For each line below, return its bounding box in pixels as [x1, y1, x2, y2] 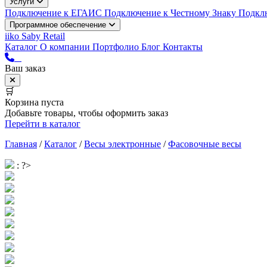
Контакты [163, 41, 203, 52]
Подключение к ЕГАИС [5, 7, 104, 18]
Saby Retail [21, 30, 65, 41]
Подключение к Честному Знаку [104, 7, 238, 18]
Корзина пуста [5, 97, 64, 107]
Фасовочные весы [168, 138, 241, 149]
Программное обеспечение [10, 20, 106, 29]
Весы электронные [84, 138, 161, 149]
